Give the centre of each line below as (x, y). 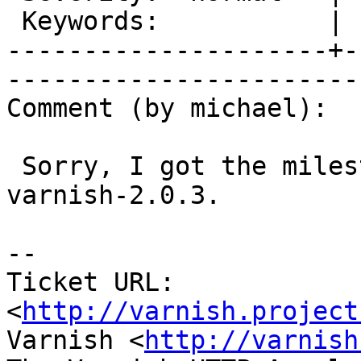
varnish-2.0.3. (114, 195)
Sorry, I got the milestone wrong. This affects (14, 166)
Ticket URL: (91, 282)
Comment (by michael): (167, 108)
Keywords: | (14, 21)
